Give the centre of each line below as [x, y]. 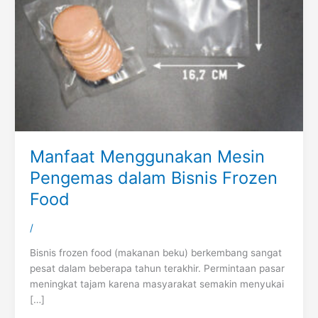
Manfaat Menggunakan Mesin [147, 156]
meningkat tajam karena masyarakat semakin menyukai [157, 284]
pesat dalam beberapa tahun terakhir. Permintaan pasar [157, 268]
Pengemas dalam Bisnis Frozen [153, 177]
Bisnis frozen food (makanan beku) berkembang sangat [155, 252]
